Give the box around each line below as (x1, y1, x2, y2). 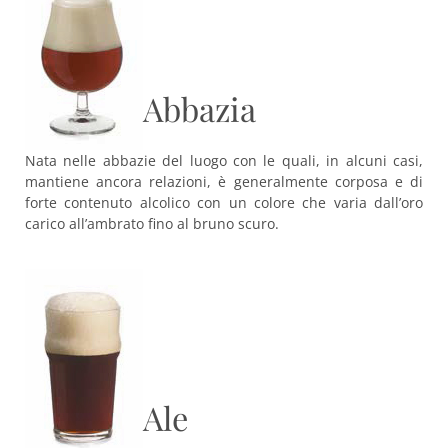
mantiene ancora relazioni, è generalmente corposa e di (25, 172, 423, 191)
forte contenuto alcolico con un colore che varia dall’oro (25, 193, 423, 212)
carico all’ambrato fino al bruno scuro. (25, 214, 279, 233)
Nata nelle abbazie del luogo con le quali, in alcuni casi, (25, 151, 423, 170)
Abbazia (143, 87, 256, 130)
